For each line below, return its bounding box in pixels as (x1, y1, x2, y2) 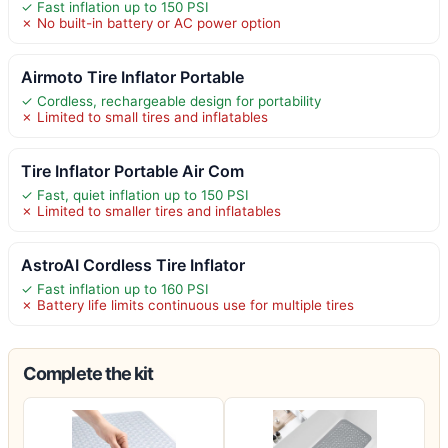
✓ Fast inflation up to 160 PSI (21, 280, 209, 297)
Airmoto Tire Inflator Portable (21, 66, 244, 87)
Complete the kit (23, 362, 154, 384)
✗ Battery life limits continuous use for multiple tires (21, 296, 354, 313)
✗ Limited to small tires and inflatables (21, 108, 268, 125)
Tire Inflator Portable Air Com (21, 160, 244, 181)
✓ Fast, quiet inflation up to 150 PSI (21, 186, 249, 203)
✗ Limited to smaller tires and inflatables (21, 202, 281, 219)
